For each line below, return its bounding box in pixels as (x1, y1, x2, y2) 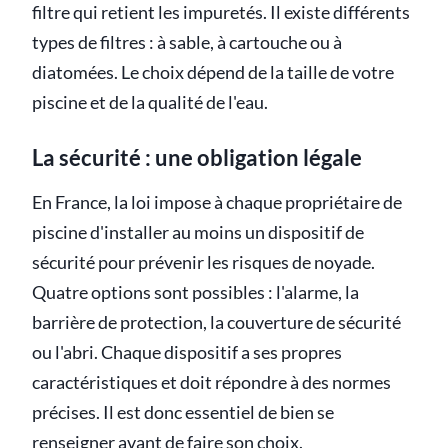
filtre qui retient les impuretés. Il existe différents (32, 2, 410, 24)
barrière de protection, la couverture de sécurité (32, 312, 401, 334)
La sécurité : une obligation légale (32, 144, 362, 172)
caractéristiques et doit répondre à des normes (32, 372, 391, 394)
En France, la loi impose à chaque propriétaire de (32, 192, 402, 214)
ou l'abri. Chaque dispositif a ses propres (32, 342, 342, 364)
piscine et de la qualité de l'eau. (32, 92, 268, 114)
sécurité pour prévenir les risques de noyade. (32, 252, 375, 274)
